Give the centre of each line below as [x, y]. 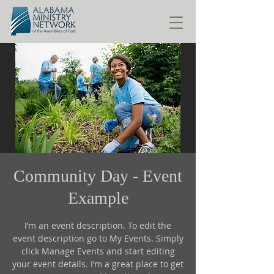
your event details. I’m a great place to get [98, 264]
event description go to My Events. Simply [98, 238]
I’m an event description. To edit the [98, 225]
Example [98, 198]
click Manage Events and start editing [98, 251]
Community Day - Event [98, 176]
